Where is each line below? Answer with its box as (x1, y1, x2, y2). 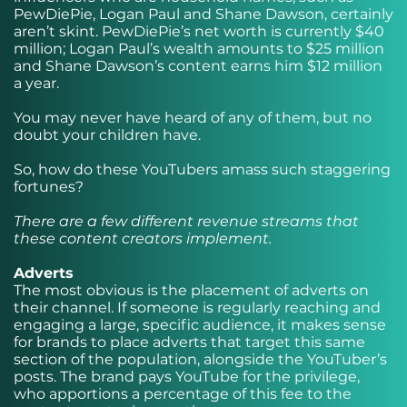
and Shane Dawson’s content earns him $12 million (14, 57, 382, 74)
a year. (14, 74, 59, 92)
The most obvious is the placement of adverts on (14, 282, 369, 299)
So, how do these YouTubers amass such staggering (14, 161, 391, 178)
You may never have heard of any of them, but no (14, 109, 372, 126)
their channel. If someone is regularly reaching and (14, 299, 381, 316)
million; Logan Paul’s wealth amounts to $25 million (14, 40, 384, 57)
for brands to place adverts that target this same (14, 333, 365, 351)
